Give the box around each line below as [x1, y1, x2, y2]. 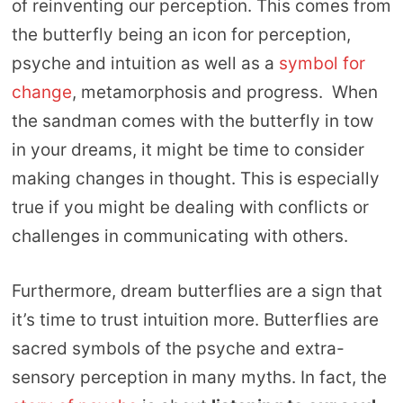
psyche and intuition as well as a [11, 53, 279, 74]
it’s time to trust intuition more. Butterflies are [11, 309, 379, 330]
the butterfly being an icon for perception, [11, 24, 351, 45]
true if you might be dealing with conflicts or [11, 197, 369, 218]
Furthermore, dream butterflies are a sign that [11, 280, 382, 301]
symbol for [278, 53, 365, 74]
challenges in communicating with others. [11, 226, 348, 246]
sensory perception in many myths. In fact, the [11, 366, 387, 388]
